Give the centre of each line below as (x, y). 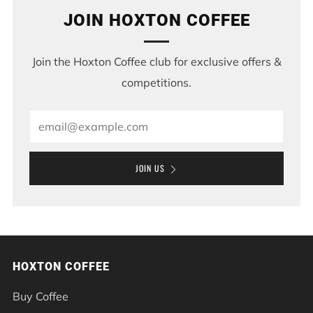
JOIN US (150, 168)
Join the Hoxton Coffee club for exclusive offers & (156, 61)
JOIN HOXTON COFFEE (156, 20)
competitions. (156, 82)
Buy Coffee (41, 296)
